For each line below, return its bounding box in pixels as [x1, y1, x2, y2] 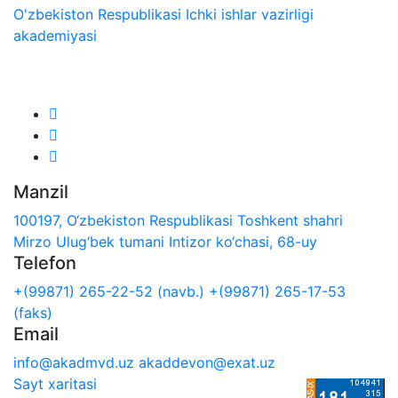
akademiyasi [13, 26, 97, 44]
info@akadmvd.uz [13, 353, 134, 371]
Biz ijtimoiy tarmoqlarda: [13, 60, 217, 82]
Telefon [13, 251, 76, 274]
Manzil [13, 180, 68, 203]
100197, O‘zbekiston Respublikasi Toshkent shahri [13, 211, 343, 229]
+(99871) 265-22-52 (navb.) [13, 282, 204, 300]
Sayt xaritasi [13, 374, 97, 393]
